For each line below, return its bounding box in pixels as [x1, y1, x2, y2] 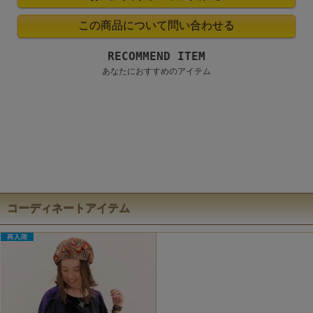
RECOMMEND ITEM [108, 50, 205, 64]
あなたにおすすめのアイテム [102, 66, 211, 77]
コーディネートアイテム [7, 201, 130, 215]
